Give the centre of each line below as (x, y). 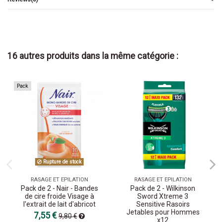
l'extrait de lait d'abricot (59, 204)
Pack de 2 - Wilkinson (163, 188)
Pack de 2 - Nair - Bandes (59, 188)
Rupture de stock (61, 162)
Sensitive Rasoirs (163, 204)
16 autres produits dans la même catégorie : (93, 56)
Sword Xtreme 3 (163, 196)
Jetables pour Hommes (163, 212)
